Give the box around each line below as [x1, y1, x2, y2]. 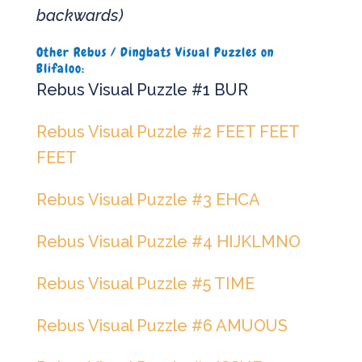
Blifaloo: [36, 60, 85, 78]
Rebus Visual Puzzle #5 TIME [36, 274, 255, 294]
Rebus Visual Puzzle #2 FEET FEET [36, 122, 299, 142]
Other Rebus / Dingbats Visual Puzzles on [36, 44, 274, 61]
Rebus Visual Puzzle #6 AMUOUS [36, 316, 288, 336]
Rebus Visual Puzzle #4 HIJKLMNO [36, 232, 301, 252]
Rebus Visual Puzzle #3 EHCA [36, 190, 260, 210]
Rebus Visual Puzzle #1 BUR [36, 80, 248, 100]
